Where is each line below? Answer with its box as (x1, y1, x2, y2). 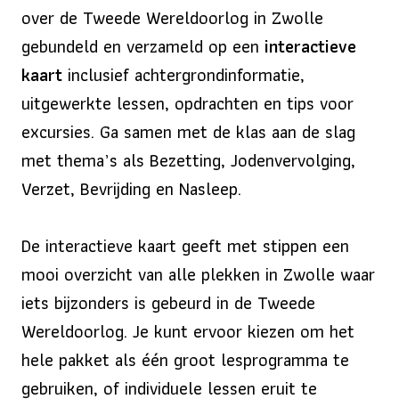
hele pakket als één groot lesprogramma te (21, 345, 349, 374)
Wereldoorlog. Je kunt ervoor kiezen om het (21, 316, 354, 346)
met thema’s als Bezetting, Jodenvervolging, (21, 145, 355, 175)
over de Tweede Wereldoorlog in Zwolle (21, 3, 323, 32)
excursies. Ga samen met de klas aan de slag (21, 117, 355, 146)
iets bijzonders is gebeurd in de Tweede (21, 288, 315, 317)
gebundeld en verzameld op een (21, 31, 265, 61)
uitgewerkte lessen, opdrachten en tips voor (21, 88, 354, 118)
